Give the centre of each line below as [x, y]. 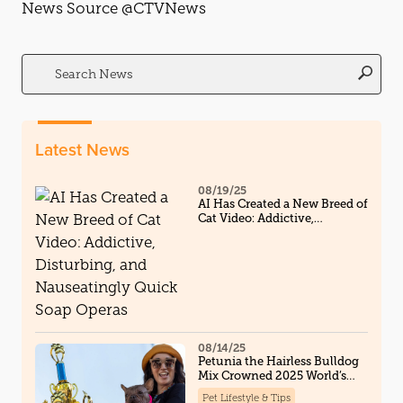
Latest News [82, 149]
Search [42, 59]
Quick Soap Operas [251, 246]
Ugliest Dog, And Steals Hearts [282, 390]
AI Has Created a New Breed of [282, 203]
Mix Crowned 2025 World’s [272, 375]
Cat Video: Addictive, [255, 218]
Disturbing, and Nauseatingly [281, 232]
